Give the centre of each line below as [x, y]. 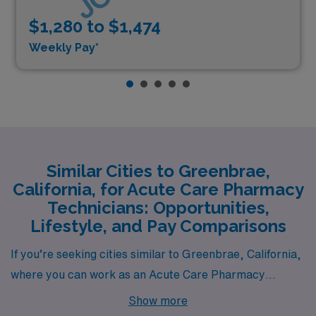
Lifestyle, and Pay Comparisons [158, 226]
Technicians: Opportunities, [158, 207]
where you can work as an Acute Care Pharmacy [138, 274]
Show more [158, 300]
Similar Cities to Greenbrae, [158, 171]
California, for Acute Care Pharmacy [158, 189]
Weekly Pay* [64, 48]
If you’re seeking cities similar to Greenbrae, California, [156, 254]
